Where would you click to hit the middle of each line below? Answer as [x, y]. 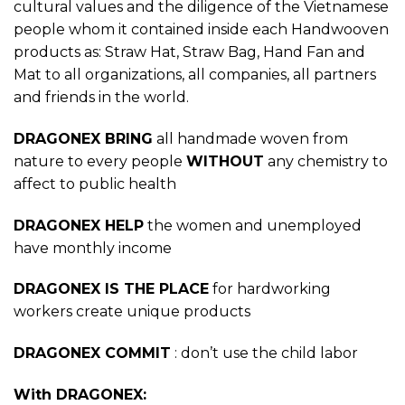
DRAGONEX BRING [83, 138]
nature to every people [100, 161]
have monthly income [93, 248]
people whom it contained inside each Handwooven [201, 29]
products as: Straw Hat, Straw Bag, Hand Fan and [189, 52]
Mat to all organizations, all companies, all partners [195, 74]
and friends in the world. [101, 97]
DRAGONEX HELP [79, 225]
